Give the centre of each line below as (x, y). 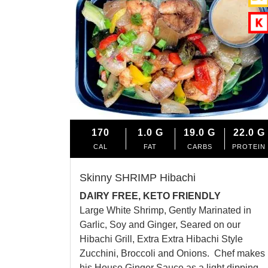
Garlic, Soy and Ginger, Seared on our (160, 224)
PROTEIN (249, 146)
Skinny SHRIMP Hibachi (138, 177)
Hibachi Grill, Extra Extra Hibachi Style (161, 239)
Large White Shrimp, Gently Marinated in (165, 210)
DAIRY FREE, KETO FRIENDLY (150, 196)
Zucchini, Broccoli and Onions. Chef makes (172, 253)
